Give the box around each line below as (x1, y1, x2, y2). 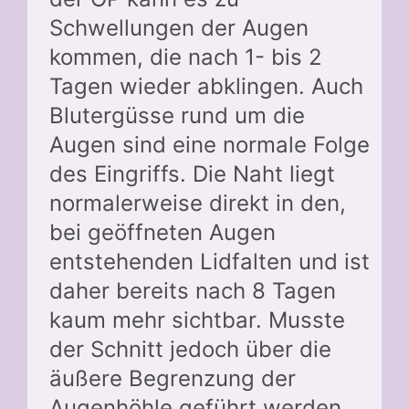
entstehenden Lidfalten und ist (49, 247, 370, 275)
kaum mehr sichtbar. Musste (49, 306, 345, 333)
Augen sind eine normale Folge (49, 131, 370, 158)
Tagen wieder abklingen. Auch (49, 72, 363, 100)
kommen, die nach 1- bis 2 (49, 43, 322, 70)
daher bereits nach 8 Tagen (49, 277, 336, 304)
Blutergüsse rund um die (49, 101, 305, 129)
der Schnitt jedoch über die (49, 335, 331, 362)
